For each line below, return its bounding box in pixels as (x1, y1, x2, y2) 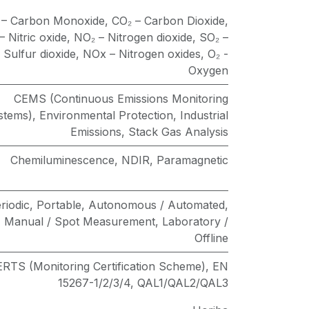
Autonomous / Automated (88, 198, 225, 212)
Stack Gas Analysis (128, 125, 228, 139)
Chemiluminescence (10, 153, 114, 167)
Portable (37, 198, 81, 212)
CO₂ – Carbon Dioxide (112, 14, 225, 28)
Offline (195, 231, 228, 245)
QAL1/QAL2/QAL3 (137, 276, 228, 290)
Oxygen (188, 63, 228, 77)
